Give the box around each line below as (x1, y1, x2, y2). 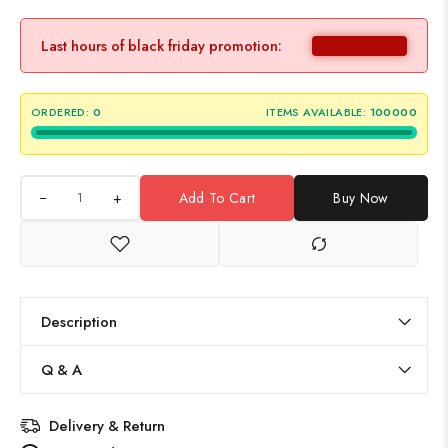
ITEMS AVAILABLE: (265, 104, 367, 120)
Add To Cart (178, 188, 256, 208)
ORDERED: (31, 104, 90, 120)
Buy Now (333, 188, 389, 208)
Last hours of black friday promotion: (41, 35, 282, 56)
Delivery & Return (49, 415, 165, 436)
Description (41, 311, 117, 332)
